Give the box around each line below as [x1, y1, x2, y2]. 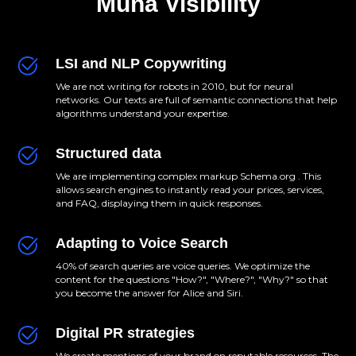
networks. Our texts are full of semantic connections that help [56, 94, 337, 106]
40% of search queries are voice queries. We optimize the [56, 260, 310, 273]
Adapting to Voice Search [56, 235, 228, 252]
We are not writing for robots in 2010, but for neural [56, 80, 293, 93]
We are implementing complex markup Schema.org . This [56, 170, 321, 183]
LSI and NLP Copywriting [56, 56, 226, 72]
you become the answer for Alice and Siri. [56, 287, 243, 300]
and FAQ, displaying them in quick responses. [56, 197, 263, 210]
